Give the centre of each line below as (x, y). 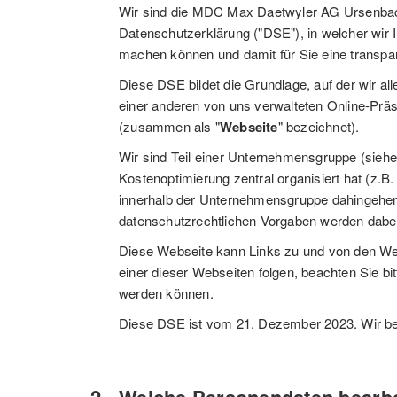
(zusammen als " (169, 126)
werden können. (166, 293)
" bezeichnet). (319, 126)
